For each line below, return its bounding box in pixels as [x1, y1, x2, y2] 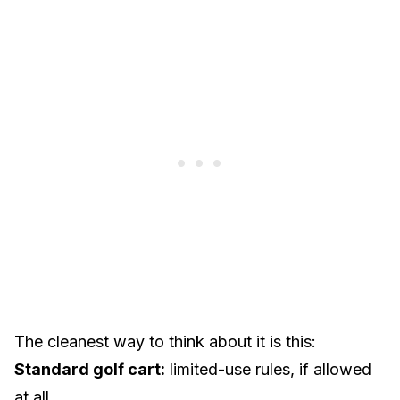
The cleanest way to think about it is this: [14, 332, 316, 351]
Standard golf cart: [14, 360, 165, 379]
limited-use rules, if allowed [165, 360, 371, 379]
